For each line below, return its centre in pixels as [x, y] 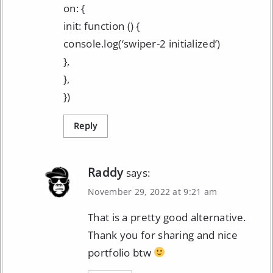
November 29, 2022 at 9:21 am [153, 191]
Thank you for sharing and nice [163, 235]
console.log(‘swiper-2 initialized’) [142, 43]
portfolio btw [121, 252]
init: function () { [102, 26]
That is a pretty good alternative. [167, 217]
